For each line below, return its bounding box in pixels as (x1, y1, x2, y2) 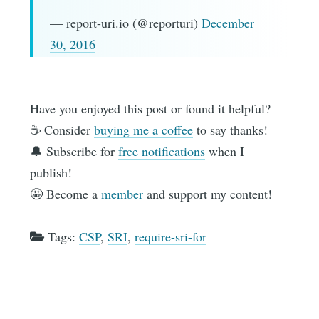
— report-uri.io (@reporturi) (49, 14, 202, 31)
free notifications (118, 142, 206, 160)
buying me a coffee (94, 121, 194, 139)
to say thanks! (193, 121, 268, 139)
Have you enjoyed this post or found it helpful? (30, 100, 271, 117)
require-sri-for (135, 228, 207, 246)
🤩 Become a (30, 185, 102, 203)
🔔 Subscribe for (30, 142, 119, 160)
